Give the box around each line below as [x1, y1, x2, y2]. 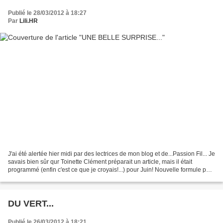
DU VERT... [8, 199, 54, 209]
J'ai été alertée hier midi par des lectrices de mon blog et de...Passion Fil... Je [8, 150, 215, 158]
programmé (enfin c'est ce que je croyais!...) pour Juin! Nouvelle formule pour [8, 166, 215, 174]
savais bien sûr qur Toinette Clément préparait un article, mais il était [8, 158, 192, 166]
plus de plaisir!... [8, 174, 52, 182]
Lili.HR [19, 17, 38, 24]
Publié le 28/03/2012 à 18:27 [8, 9, 87, 16]
